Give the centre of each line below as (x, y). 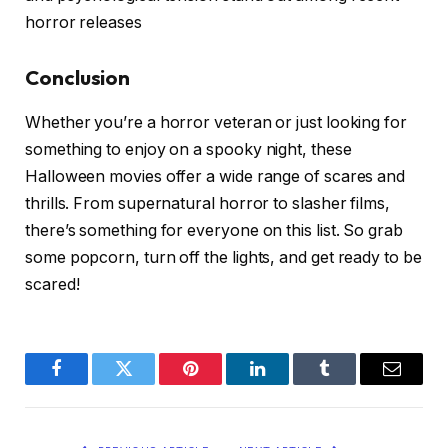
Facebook (90, 383)
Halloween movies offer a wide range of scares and (215, 176)
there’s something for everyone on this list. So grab (214, 230)
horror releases (83, 22)
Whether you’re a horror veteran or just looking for (216, 122)
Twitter (148, 383)
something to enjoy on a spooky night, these (188, 149)
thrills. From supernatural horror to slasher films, (207, 203)
